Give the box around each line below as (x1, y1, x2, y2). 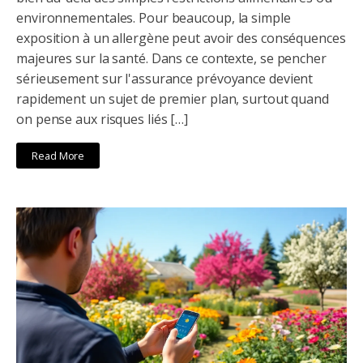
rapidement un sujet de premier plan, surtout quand (16, 90, 329, 109)
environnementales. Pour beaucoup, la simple (16, 9, 291, 28)
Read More (32, 147, 85, 163)
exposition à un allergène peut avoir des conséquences (16, 29, 346, 48)
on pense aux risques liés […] (16, 110, 189, 129)
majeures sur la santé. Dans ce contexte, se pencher (16, 49, 327, 68)
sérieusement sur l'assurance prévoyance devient (16, 70, 314, 88)
